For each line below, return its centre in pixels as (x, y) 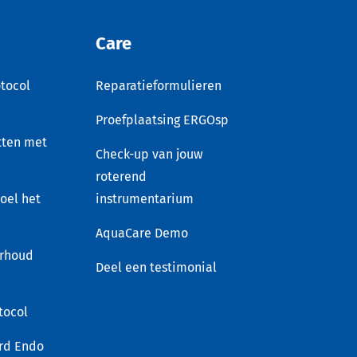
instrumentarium (144, 198)
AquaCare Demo (141, 233)
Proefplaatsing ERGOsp (162, 120)
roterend (121, 176)
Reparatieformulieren (158, 85)
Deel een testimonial (156, 267)
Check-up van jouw (149, 154)
